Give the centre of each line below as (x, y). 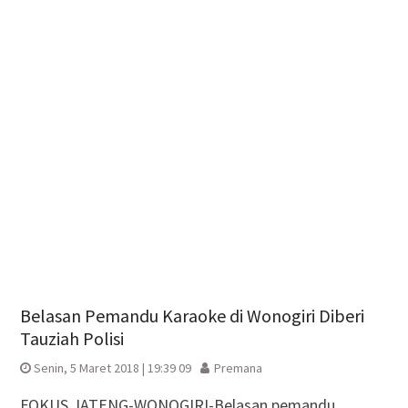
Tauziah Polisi (71, 338)
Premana (238, 367)
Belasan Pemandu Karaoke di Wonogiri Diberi (192, 315)
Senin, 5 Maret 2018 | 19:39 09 (112, 367)
